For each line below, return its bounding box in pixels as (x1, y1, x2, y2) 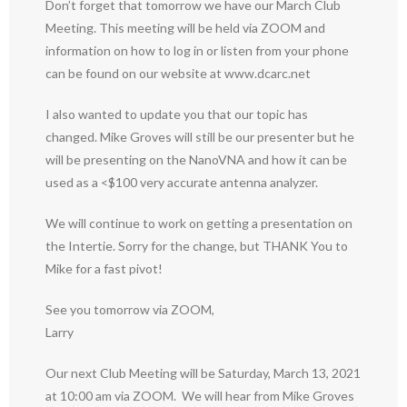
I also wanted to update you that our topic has (45, 106, 308, 122)
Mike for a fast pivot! (45, 261, 163, 276)
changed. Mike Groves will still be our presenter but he (45, 129, 354, 144)
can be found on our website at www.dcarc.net (45, 65, 311, 81)
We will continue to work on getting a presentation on (45, 215, 352, 231)
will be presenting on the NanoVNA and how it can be (45, 152, 347, 167)
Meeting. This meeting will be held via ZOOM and (45, 20, 325, 35)
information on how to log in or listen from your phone (45, 43, 349, 58)
